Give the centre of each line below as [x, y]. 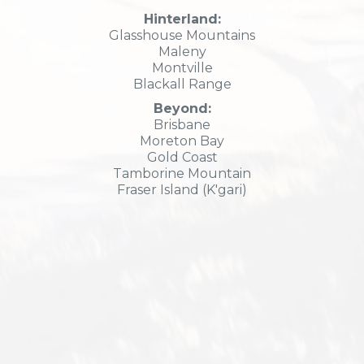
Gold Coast [182, 157]
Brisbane [182, 124]
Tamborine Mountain [182, 173]
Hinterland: [182, 19]
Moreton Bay [182, 141]
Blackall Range [182, 84]
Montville [182, 67]
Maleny [182, 51]
